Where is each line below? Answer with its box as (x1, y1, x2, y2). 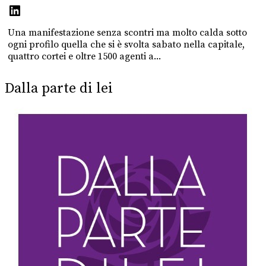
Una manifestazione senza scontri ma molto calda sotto (8, 26, 247, 39)
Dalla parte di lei (5, 79, 113, 97)
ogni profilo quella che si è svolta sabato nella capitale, (8, 38, 245, 50)
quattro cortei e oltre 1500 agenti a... (8, 50, 161, 62)
